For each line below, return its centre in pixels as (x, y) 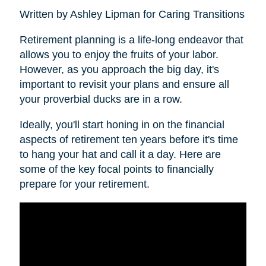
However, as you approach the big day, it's (119, 70)
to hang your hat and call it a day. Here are (120, 155)
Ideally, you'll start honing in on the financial (122, 125)
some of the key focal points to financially (116, 170)
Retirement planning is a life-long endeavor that (131, 40)
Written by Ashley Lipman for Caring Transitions (132, 15)
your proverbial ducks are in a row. (101, 99)
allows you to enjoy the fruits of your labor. (119, 55)
